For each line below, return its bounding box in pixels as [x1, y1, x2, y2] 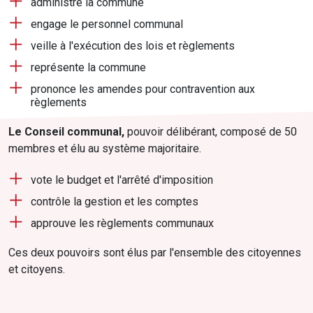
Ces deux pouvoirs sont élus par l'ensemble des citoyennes [8, 246, 301, 260]
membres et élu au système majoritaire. [8, 142, 201, 156]
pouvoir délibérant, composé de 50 [127, 125, 297, 139]
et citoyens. [8, 263, 65, 277]
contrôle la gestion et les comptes [31, 195, 198, 209]
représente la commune [31, 61, 146, 75]
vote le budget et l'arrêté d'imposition [31, 173, 213, 187]
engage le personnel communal [31, 17, 183, 31]
